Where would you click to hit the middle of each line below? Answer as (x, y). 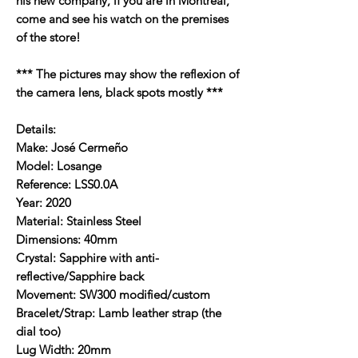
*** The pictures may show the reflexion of (127, 74)
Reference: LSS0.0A (67, 184)
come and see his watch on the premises (122, 18)
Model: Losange (59, 165)
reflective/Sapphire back (80, 276)
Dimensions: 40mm (67, 239)
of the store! (48, 37)
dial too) (38, 331)
